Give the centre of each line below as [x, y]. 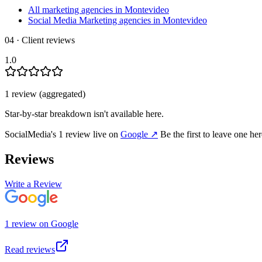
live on [106, 135]
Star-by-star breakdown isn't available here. [84, 114]
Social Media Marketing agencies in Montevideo [118, 20]
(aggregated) [61, 94]
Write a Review [33, 184]
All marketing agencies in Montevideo [99, 10]
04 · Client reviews [40, 40]
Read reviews [30, 249]
